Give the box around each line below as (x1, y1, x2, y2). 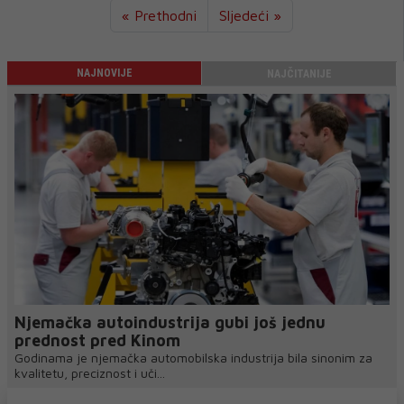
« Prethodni (122, 7, 197, 23)
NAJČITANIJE (266, 68, 332, 80)
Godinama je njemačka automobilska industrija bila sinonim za (14, 350, 372, 366)
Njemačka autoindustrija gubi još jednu (14, 313, 326, 333)
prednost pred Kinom (14, 331, 180, 351)
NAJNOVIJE (76, 67, 133, 79)
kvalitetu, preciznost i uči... (14, 365, 165, 381)
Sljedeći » (219, 7, 281, 23)
